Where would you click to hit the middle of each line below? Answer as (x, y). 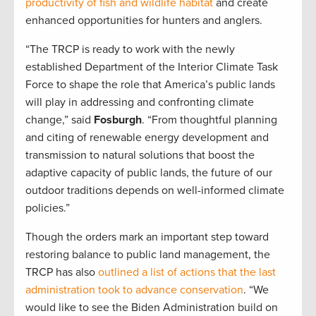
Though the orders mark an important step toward (147, 237)
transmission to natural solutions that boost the (140, 156)
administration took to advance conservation (134, 290)
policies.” (48, 208)
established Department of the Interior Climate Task (152, 67)
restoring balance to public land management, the (148, 255)
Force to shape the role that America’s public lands (150, 85)
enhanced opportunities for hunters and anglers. (144, 21)
